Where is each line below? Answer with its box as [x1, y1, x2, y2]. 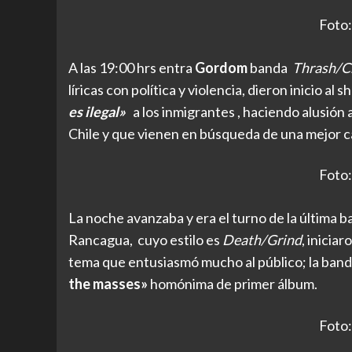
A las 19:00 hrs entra [68, 58, 195, 76]
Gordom [195, 58, 250, 76]
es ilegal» [68, 102, 126, 120]
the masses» [68, 275, 148, 293]
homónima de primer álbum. [148, 275, 317, 293]
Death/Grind [220, 231, 302, 249]
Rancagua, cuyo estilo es [68, 231, 220, 249]
